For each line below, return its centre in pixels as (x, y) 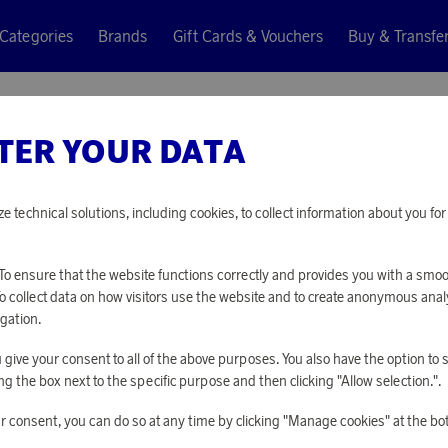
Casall (335, 168)
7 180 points (364, 264)
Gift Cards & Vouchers (247, 36)
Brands (123, 36)
